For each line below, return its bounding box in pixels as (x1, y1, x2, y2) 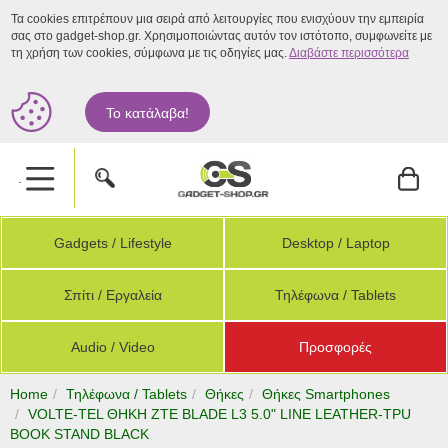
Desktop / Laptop (281, 235, 390, 251)
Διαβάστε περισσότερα (289, 46, 409, 60)
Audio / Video (70, 339, 155, 355)
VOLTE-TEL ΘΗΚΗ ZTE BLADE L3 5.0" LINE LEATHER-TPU (28, 406, 411, 422)
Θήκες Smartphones (262, 386, 390, 402)
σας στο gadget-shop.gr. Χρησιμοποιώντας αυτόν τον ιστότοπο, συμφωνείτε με (11, 29, 432, 43)
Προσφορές (299, 339, 372, 355)
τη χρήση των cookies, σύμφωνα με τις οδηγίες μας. (11, 46, 289, 60)
